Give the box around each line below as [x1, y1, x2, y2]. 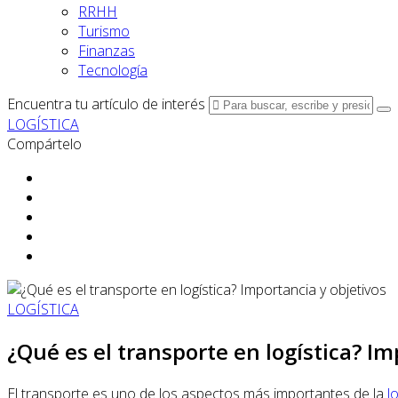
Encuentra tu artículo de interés [7, 94, 205, 114]
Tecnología [78, 60, 147, 80]
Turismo [78, 21, 130, 41]
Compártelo [7, 134, 82, 154]
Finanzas [78, 41, 135, 60]
